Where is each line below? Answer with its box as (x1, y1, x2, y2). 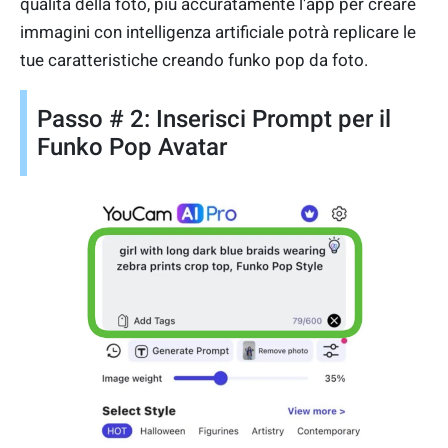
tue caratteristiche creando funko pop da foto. (20, 50, 368, 71)
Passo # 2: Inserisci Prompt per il (37, 105, 391, 134)
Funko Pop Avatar (37, 133, 227, 162)
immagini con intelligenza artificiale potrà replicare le (20, 22, 416, 43)
